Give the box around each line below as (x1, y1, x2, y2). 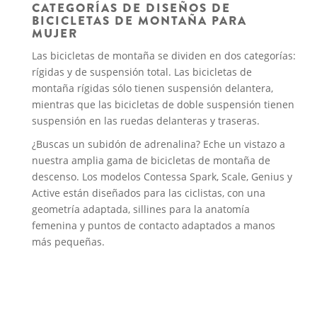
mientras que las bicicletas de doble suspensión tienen (32, 98, 294, 111)
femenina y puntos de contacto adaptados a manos (32, 219, 275, 232)
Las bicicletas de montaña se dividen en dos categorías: (32, 49, 296, 62)
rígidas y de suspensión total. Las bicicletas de (32, 65, 252, 79)
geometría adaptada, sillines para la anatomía (32, 202, 250, 216)
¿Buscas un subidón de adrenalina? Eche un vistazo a (32, 137, 285, 151)
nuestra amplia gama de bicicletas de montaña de (32, 154, 270, 167)
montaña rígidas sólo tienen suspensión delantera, (32, 81, 273, 95)
